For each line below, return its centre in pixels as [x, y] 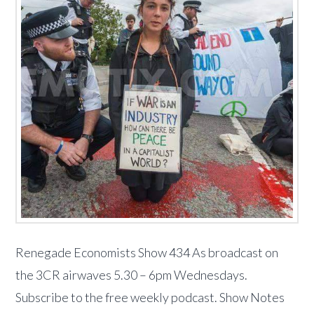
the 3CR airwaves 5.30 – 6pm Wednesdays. [132, 275]
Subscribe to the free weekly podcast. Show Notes [150, 298]
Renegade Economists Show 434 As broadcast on [147, 253]
